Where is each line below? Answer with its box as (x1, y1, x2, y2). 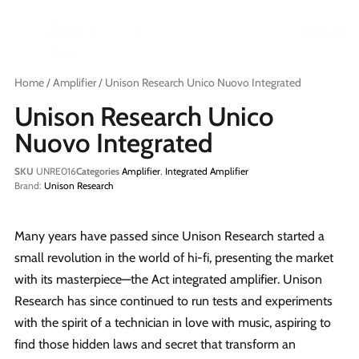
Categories (76, 164, 119, 177)
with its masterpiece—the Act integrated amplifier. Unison (14, 271, 322, 287)
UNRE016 (36, 164, 76, 177)
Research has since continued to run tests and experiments (14, 292, 333, 309)
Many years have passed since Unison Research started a (14, 228, 325, 244)
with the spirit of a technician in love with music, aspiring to (14, 314, 331, 330)
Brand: (14, 179, 44, 192)
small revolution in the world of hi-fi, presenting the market (14, 249, 333, 265)
